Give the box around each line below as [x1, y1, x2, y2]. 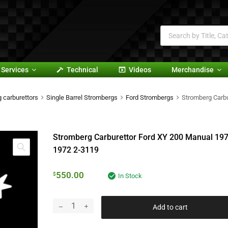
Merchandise [172, 66, 214, 74]
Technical [67, 66, 98, 74]
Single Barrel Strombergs [46, 94, 118, 102]
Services [1, 66, 28, 74]
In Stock [118, 172, 142, 180]
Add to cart [152, 203, 188, 212]
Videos [129, 66, 151, 74]
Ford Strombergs [126, 94, 174, 102]
